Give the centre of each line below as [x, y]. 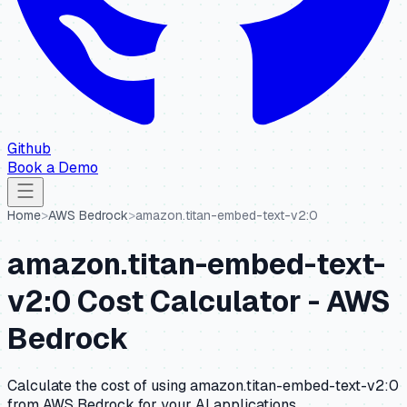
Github [29, 149]
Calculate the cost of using [99, 386]
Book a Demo [53, 168]
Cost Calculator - [199, 301]
